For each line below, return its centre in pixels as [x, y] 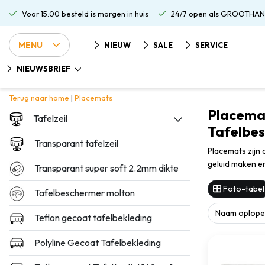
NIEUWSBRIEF [44, 69]
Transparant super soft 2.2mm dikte [107, 168]
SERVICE [211, 45]
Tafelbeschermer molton [85, 193]
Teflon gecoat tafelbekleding [93, 218]
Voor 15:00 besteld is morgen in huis [85, 14]
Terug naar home [39, 98]
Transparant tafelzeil [77, 143]
